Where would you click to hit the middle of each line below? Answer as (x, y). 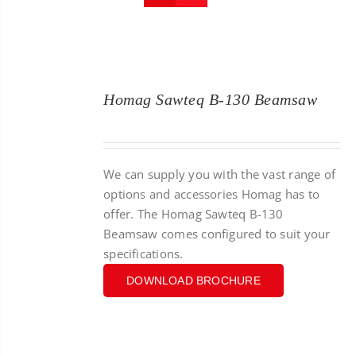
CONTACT (321, 29)
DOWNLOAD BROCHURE (193, 281)
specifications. (143, 253)
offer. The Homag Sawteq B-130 (193, 214)
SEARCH (315, 70)
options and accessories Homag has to (212, 194)
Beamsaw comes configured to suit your (217, 234)
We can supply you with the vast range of (220, 174)
